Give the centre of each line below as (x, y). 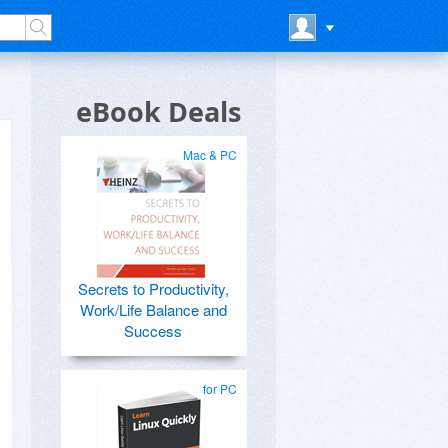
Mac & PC (210, 154)
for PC (220, 388)
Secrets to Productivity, (153, 288)
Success (153, 330)
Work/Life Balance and (153, 309)
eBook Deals (158, 111)
